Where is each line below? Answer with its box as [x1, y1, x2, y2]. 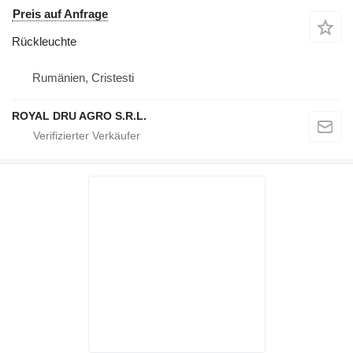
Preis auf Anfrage [13, 7, 108, 20]
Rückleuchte [12, 35, 76, 48]
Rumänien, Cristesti [32, 71, 134, 84]
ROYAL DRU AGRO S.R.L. [12, 110, 147, 122]
